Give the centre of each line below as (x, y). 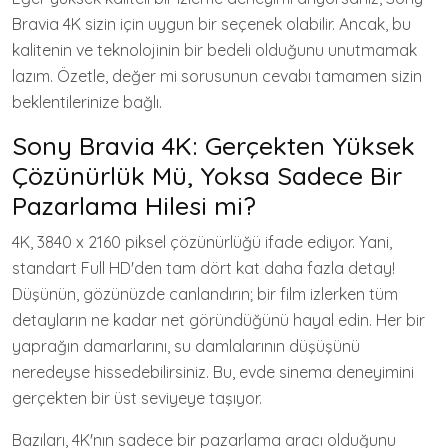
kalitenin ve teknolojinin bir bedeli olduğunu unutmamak (214, 50)
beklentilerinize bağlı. (87, 102)
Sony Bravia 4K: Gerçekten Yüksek (213, 145)
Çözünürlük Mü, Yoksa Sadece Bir (207, 175)
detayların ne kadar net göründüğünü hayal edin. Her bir (218, 320)
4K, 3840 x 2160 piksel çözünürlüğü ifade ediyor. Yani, (202, 242)
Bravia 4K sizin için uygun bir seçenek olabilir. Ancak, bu (211, 24)
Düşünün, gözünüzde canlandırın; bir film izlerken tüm (205, 294)
